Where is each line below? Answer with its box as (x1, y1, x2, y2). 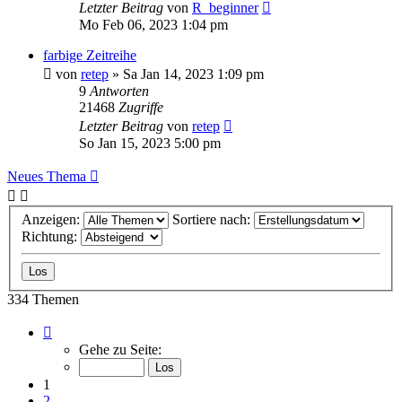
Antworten (90, 83, 149, 99)
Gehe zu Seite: (79, 342, 162, 358)
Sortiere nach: (172, 212, 254, 228)
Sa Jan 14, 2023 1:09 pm (123, 66, 264, 82)
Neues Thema (7, 168, 86, 184)
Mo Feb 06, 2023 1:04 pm (79, 16, 228, 32)
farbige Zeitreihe (43, 47, 136, 63)
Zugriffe (118, 99, 163, 115)
